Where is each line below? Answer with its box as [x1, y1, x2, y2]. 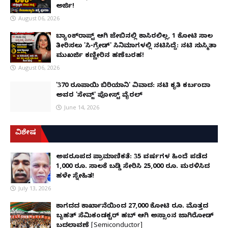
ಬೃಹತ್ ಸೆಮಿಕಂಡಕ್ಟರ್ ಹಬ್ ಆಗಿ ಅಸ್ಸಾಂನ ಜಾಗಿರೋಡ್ [56, 212, 214, 221]
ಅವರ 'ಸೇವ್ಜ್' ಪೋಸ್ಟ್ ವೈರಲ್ [56, 91, 142, 101]
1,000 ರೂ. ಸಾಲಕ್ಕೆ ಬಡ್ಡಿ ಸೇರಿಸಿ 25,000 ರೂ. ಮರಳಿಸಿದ [56, 162, 210, 172]
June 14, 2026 [64, 103, 99, 111]
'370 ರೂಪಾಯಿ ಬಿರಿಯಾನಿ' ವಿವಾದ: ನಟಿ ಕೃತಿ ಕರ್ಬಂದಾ [56, 81, 210, 91]
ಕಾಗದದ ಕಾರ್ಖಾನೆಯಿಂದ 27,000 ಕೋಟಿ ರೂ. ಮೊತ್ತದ [56, 202, 208, 212]
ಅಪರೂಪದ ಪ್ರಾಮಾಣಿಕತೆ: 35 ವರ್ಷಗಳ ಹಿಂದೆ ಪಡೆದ [56, 153, 207, 162]
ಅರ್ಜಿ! [56, 2, 74, 12]
